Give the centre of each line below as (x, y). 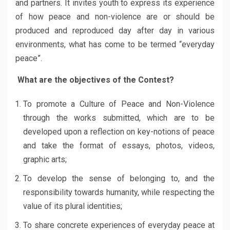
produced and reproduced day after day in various (115, 31)
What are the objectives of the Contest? (96, 80)
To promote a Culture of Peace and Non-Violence (119, 104)
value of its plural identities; (73, 206)
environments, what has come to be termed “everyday (115, 44)
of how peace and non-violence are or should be (115, 17)
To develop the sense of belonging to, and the (119, 178)
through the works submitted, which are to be (119, 118)
